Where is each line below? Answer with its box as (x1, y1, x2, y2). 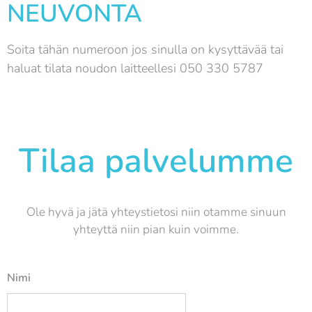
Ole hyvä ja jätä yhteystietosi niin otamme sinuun (26, 203, 286, 220)
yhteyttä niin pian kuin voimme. (73, 221, 239, 237)
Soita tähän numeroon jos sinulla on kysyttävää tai (7, 40, 283, 58)
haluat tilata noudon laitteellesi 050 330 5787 (7, 59, 263, 77)
